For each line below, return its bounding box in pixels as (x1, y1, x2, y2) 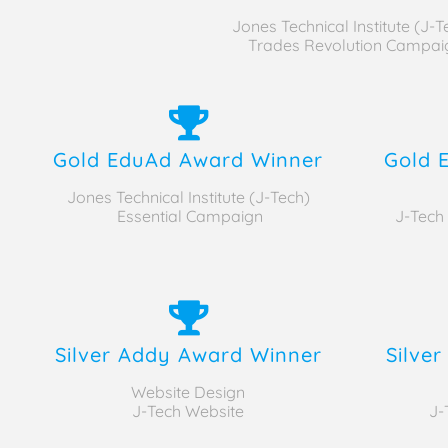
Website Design (131, 381, 245, 402)
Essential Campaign (113, 205, 263, 226)
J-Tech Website (132, 400, 244, 421)
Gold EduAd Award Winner (53, 146, 323, 172)
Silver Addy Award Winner (54, 341, 322, 367)
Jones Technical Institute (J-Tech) (66, 186, 310, 207)
